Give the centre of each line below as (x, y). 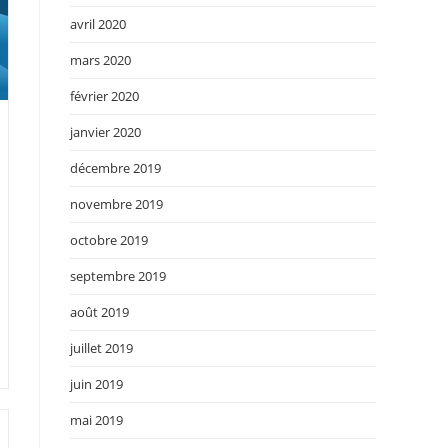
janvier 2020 (105, 131)
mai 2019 (96, 419)
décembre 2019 (115, 167)
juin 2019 (96, 383)
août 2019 (99, 311)
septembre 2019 (118, 275)
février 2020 (104, 95)
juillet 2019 (101, 347)
